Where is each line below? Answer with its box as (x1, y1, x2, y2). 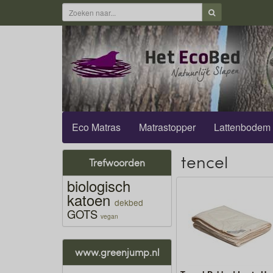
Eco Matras (72, 120, 121, 134)
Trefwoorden (89, 156, 145, 169)
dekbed (115, 196, 143, 208)
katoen (67, 189, 110, 210)
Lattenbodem (214, 120, 271, 134)
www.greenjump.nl (74, 246, 160, 258)
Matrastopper (139, 120, 196, 134)
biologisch (67, 175, 130, 196)
